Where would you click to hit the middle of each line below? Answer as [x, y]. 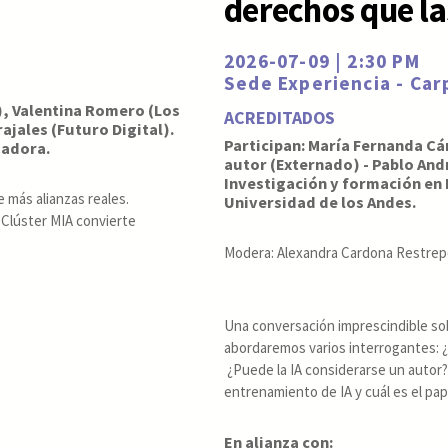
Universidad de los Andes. [320, 201]
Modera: [250, 252]
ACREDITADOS [279, 118]
